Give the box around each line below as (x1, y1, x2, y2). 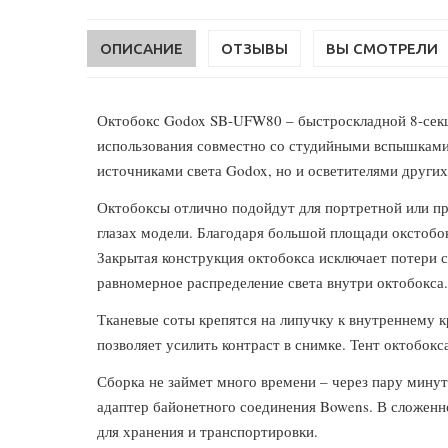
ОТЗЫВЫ (221, 40, 288, 57)
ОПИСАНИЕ (100, 40, 183, 57)
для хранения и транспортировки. (97, 421, 318, 441)
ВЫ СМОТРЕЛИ (326, 40, 438, 57)
